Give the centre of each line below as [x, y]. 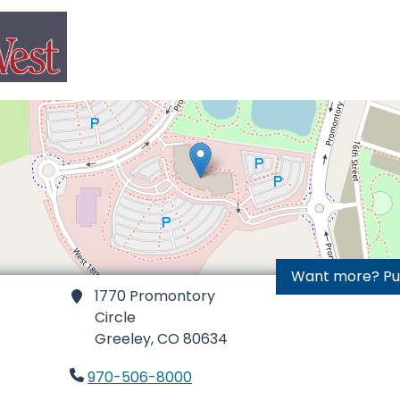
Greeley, [125, 339]
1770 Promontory [155, 296]
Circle [116, 317]
